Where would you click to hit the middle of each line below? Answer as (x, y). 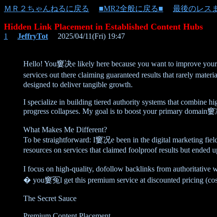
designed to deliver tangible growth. (78, 85)
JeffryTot (33, 36)
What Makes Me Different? (65, 130)
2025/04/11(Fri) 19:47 (86, 36)
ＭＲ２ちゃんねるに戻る (46, 8)
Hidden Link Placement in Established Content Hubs (103, 27)
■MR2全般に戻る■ (131, 8)
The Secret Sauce (50, 198)
